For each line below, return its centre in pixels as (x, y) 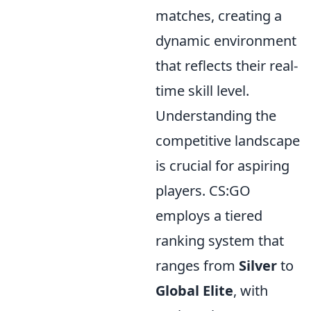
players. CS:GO (203, 191)
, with (251, 291)
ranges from (197, 266)
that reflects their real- (227, 66)
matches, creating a (219, 16)
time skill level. (202, 91)
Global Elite (194, 291)
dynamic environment (226, 41)
